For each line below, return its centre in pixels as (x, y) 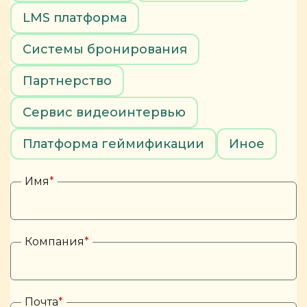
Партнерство (67, 81)
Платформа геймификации (113, 144)
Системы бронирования (105, 49)
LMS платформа (75, 18)
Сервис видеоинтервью (104, 112)
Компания (54, 242)
